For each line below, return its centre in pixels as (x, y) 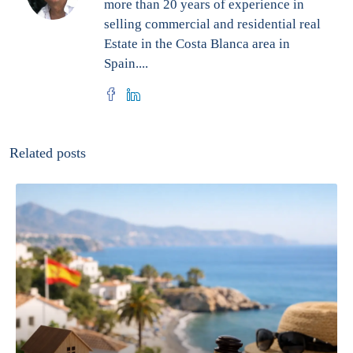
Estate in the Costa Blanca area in (197, 43)
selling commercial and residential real (212, 24)
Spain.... (126, 63)
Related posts (48, 152)
